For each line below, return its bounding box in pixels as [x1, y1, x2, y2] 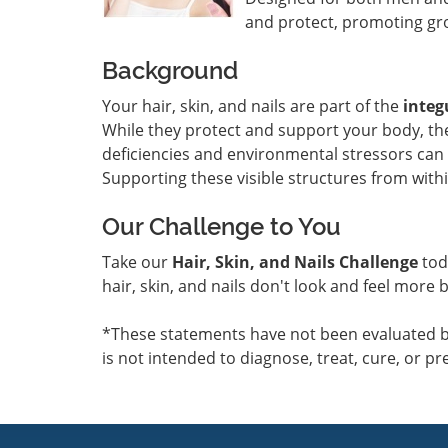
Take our [102, 251, 172, 273]
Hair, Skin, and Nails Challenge [172, 251, 418, 273]
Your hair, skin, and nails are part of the [102, 95, 403, 117]
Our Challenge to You [102, 212, 341, 241]
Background [102, 56, 238, 85]
